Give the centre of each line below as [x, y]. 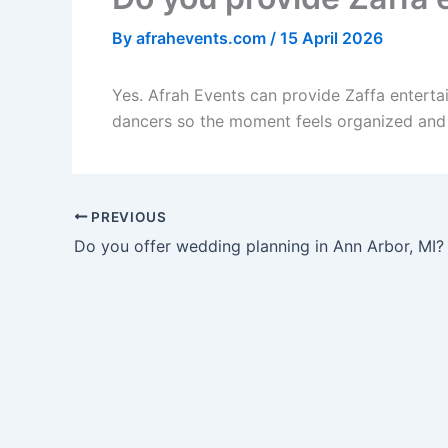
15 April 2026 [331, 38]
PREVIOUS [127, 216]
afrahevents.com [203, 38]
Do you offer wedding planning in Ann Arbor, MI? [259, 245]
